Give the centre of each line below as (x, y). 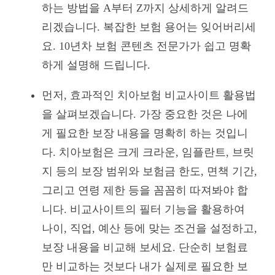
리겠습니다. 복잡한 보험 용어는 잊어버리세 (149, 27)
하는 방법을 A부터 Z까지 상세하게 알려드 (145, 8)
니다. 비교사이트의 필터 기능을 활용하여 (143, 209)
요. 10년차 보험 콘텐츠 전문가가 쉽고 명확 (146, 46)
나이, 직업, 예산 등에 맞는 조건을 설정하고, (149, 228)
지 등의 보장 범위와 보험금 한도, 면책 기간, (149, 171)
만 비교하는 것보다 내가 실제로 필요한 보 (145, 266)
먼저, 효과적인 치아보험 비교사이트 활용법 (149, 95)
